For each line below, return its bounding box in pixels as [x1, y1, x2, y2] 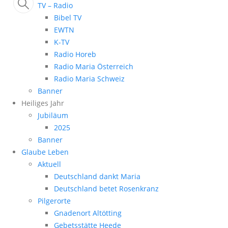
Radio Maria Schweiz [54, 74, 125, 84]
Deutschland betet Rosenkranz [54, 184, 159, 194]
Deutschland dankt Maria [54, 172, 140, 182]
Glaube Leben [21, 147, 69, 157]
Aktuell [38, 159, 61, 169]
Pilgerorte [38, 196, 71, 206]
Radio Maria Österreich [54, 62, 133, 72]
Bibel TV [54, 13, 81, 23]
